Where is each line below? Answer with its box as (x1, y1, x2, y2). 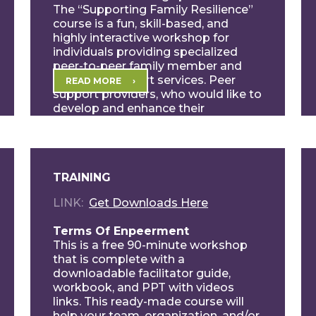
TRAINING (53, 170, 111, 184)
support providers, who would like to (53, 87, 262, 101)
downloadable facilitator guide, (53, 266, 231, 280)
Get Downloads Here (89, 195, 209, 209)
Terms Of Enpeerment (53, 224, 190, 238)
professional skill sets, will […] (53, 115, 219, 129)
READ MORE (66, 75, 122, 86)
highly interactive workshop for (53, 30, 230, 44)
